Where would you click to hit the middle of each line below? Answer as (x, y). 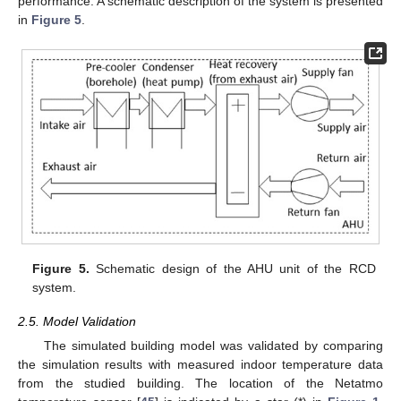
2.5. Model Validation (77, 322)
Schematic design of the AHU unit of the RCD (232, 269)
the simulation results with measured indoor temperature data (200, 365)
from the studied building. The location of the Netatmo (200, 384)
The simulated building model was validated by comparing (213, 346)
